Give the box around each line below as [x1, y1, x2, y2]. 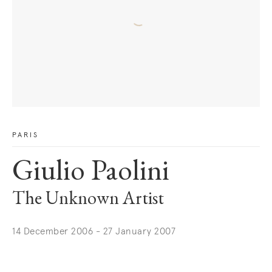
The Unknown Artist [12, 191, 164, 209]
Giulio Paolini [12, 158, 169, 188]
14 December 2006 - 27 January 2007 [12, 226, 175, 236]
